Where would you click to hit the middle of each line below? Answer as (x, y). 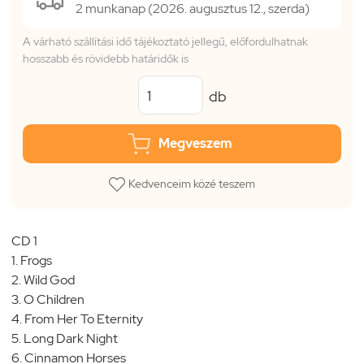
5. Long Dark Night (123, 338)
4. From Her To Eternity (145, 318)
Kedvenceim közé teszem (192, 184)
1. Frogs (116, 260)
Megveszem (195, 143)
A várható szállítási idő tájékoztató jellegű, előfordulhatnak (165, 41)
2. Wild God (119, 279)
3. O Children (119, 299)
